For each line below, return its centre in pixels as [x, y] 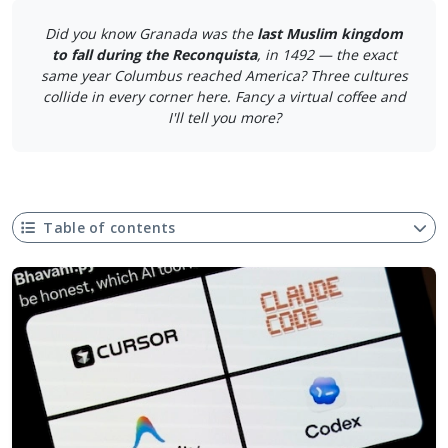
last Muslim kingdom [330, 33]
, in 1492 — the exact [326, 54]
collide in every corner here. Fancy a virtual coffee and [224, 96]
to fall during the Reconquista [154, 54]
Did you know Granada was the [151, 33]
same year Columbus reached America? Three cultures [224, 75]
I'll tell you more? [224, 117]
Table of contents [109, 227]
